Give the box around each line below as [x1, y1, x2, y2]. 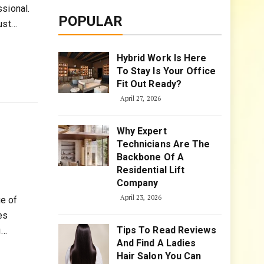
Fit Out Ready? [116, 78, 182, 90]
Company [116, 177, 159, 189]
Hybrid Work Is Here [116, 52, 207, 64]
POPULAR [58, 13, 123, 29]
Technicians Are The [116, 138, 210, 150]
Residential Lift [116, 164, 185, 176]
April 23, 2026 [120, 193, 162, 202]
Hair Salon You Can [116, 250, 202, 262]
